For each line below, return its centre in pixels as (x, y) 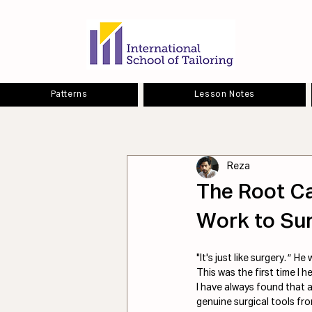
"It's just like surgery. (241, 258)
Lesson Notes (224, 94)
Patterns (69, 94)
